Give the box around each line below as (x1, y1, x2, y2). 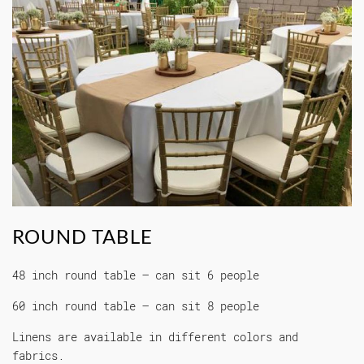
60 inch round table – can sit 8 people (12, 297, 259, 314)
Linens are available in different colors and (12, 328, 298, 344)
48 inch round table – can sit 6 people (12, 266, 259, 283)
